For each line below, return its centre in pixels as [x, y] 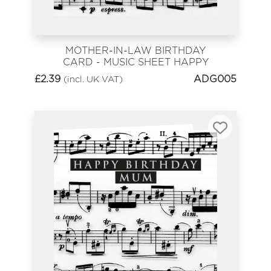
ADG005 [215, 79]
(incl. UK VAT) [93, 79]
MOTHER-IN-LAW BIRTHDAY [135, 50]
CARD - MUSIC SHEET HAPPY [135, 62]
